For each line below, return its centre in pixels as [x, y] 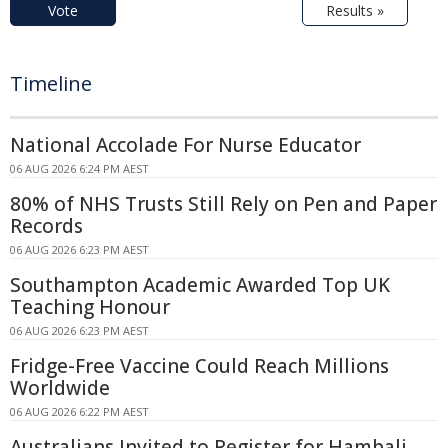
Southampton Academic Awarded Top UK [200, 285]
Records [46, 226]
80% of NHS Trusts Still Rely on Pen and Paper [223, 204]
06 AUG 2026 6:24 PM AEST [79, 169]
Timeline [51, 84]
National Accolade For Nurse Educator [185, 145]
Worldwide [60, 388]
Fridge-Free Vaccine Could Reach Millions [199, 366]
